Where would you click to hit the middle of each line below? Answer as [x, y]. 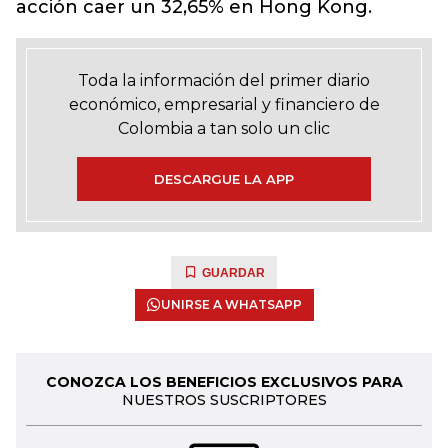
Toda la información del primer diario [224, 80]
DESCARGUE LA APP [224, 179]
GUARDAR [233, 273]
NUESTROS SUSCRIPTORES [224, 400]
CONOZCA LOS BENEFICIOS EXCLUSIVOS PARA [224, 382]
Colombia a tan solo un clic [224, 128]
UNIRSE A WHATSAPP [231, 304]
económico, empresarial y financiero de [224, 104]
